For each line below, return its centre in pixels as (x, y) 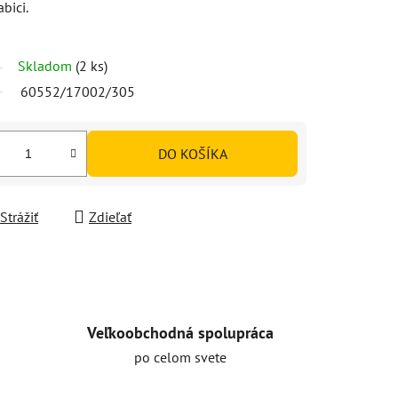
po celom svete (180, 357)
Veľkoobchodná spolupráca (180, 332)
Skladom (47, 65)
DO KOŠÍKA (192, 153)
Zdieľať (110, 216)
